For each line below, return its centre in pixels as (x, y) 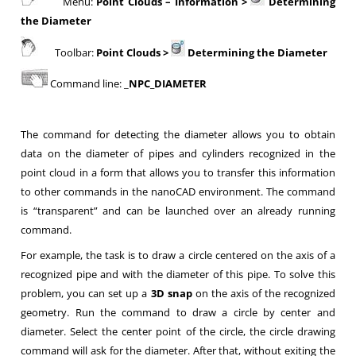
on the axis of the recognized (263, 293)
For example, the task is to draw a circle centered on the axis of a (178, 255)
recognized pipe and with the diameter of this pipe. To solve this (178, 274)
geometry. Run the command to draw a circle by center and (178, 312)
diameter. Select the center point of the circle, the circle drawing (178, 331)
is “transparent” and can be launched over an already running (178, 211)
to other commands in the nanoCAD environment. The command (178, 192)
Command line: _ (89, 83)
